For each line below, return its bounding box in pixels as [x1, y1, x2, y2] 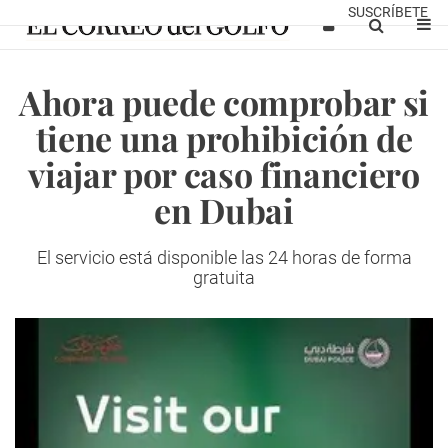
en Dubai [154, 187, 294, 233]
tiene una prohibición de [35, 115, 413, 161]
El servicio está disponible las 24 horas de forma [36, 247, 412, 268]
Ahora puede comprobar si [19, 79, 429, 125]
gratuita [193, 267, 255, 288]
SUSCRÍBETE [348, 4, 428, 20]
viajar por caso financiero [28, 151, 420, 197]
